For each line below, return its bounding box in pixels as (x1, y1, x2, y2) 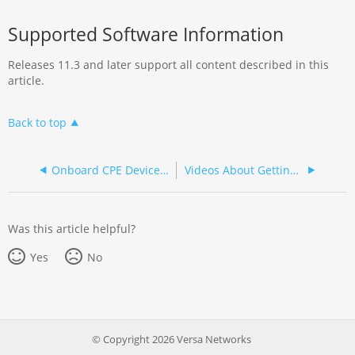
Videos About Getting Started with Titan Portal (289, 162, 299, 178)
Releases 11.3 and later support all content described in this (8, 56, 330, 72)
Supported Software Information (8, 21, 284, 48)
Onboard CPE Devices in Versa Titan (159, 162, 169, 178)
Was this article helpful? (8, 221, 136, 237)
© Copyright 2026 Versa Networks (91, 331, 251, 346)
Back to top (8, 115, 67, 131)
